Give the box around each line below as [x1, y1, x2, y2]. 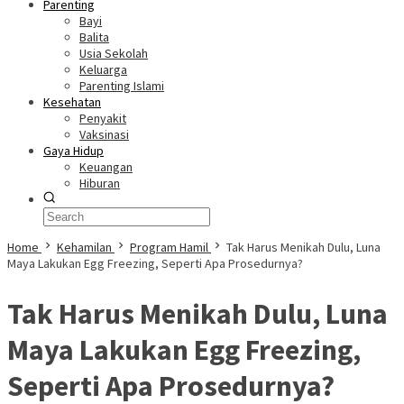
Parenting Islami [79, 78, 164, 94]
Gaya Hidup [43, 142, 104, 159]
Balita [79, 29, 109, 45]
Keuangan [79, 159, 133, 175]
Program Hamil [130, 239, 208, 255]
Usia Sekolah [79, 45, 148, 61]
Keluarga [79, 61, 127, 78]
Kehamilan [57, 239, 112, 255]
